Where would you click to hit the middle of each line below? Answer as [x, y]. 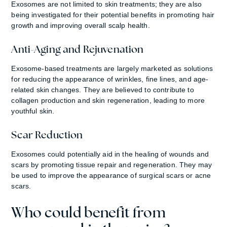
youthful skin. [33, 111]
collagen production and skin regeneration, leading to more [108, 100]
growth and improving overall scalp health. [81, 25]
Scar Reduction [47, 135]
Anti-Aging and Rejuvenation [78, 49]
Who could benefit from [88, 212]
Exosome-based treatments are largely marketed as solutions [112, 68]
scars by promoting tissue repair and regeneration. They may [112, 164]
